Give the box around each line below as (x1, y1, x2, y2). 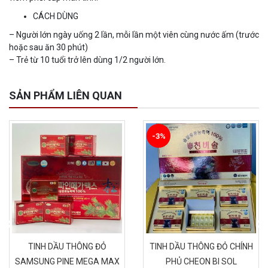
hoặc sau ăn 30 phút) (9, 42, 88, 53)
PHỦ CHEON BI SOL (165, 257, 237, 267)
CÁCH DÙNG (33, 11, 78, 22)
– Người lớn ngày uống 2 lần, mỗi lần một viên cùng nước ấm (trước (9, 30, 259, 40)
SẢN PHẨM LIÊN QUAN (9, 89, 122, 102)
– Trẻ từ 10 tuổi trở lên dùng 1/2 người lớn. (9, 55, 166, 65)
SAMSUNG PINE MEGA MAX (14, 257, 120, 267)
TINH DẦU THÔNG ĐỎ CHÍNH (149, 242, 253, 252)
